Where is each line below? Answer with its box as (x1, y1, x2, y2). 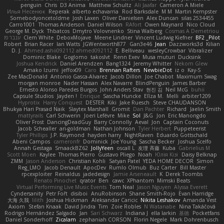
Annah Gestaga (13, 144, 52, 151)
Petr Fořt (46, 189, 68, 197)
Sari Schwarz (90, 209, 122, 216)
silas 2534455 (181, 14, 214, 21)
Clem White (23, 33, 54, 41)
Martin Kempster (175, 7, 217, 15)
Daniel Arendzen (59, 59, 103, 67)
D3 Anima (60, 1, 86, 8)
